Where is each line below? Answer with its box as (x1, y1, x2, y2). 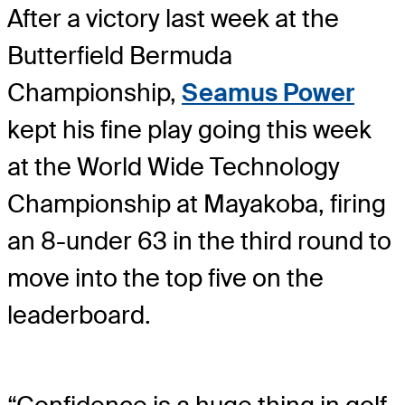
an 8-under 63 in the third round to (7, 225, 391, 258)
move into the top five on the (7, 262, 324, 295)
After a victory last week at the (7, 3, 339, 35)
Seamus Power (182, 77, 354, 109)
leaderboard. (7, 299, 151, 332)
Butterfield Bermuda (7, 40, 232, 72)
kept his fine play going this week (7, 114, 372, 146)
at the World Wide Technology (7, 151, 340, 184)
